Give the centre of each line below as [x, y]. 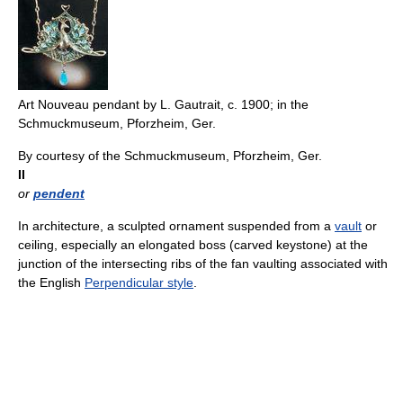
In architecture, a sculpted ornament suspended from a [176, 226]
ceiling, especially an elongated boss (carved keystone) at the [193, 245]
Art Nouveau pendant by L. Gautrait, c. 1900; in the [163, 104]
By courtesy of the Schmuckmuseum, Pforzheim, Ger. [170, 156]
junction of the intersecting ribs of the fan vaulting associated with [203, 264]
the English [51, 282]
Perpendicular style [139, 282]
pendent [59, 193]
